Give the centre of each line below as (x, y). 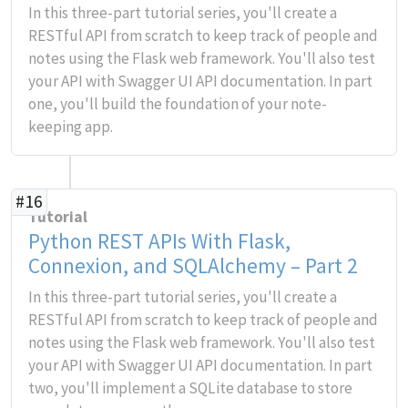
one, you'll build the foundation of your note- (178, 104)
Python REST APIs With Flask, (159, 241)
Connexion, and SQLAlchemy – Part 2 (193, 265)
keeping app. (71, 127)
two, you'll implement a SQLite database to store (190, 388)
